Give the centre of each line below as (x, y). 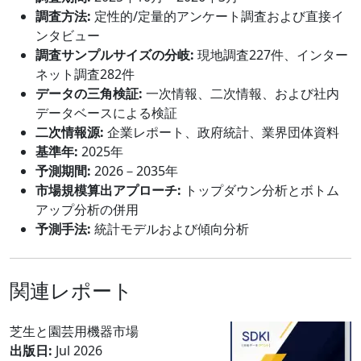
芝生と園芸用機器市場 (74, 331)
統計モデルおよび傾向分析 (170, 228)
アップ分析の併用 (87, 209)
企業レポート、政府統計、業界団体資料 (222, 132)
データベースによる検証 (106, 112)
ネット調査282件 (85, 74)
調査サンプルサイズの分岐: (115, 54)
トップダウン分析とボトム (260, 190)
